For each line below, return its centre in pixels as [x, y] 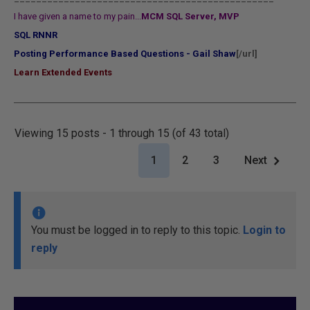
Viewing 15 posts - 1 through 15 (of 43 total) [122, 133]
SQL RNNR [36, 35]
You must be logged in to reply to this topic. [137, 230]
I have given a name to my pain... [77, 16]
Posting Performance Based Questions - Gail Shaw [125, 54]
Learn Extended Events [63, 72]
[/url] [247, 54]
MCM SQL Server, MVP [190, 16]
